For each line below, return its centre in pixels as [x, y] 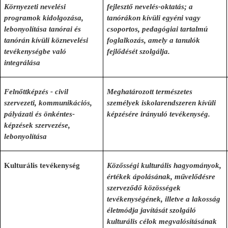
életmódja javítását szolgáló [152, 210]
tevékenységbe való [35, 51]
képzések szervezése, [37, 125]
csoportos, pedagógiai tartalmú [158, 29]
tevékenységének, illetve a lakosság [164, 199]
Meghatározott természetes [150, 92]
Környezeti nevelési [35, 7]
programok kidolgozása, [44, 18]
